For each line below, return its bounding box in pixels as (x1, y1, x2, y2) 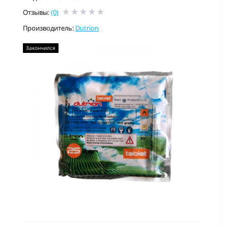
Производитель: (23, 23, 75, 33)
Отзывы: (23, 8, 51, 17)
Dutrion (75, 23, 99, 33)
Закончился (26, 44, 55, 51)
